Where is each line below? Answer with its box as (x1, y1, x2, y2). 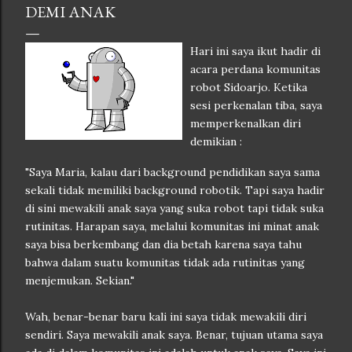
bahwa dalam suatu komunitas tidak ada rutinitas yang (25, 255, 305, 269)
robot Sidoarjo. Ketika (190, 80, 307, 94)
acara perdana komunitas (190, 62, 321, 76)
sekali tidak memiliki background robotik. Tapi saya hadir (25, 183, 324, 197)
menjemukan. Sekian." (25, 273, 134, 288)
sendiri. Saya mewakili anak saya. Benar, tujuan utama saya (25, 328, 323, 342)
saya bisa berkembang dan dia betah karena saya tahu (25, 237, 302, 251)
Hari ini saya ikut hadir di (190, 44, 321, 58)
